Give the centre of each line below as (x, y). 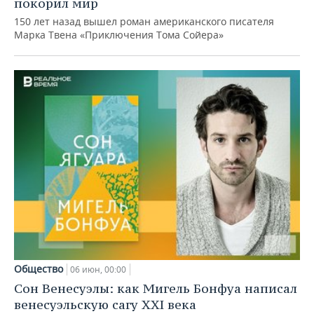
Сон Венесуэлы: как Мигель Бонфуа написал (156, 289)
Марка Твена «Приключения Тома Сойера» (119, 34)
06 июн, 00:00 (98, 270)
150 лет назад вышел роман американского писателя (144, 21)
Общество (39, 269)
